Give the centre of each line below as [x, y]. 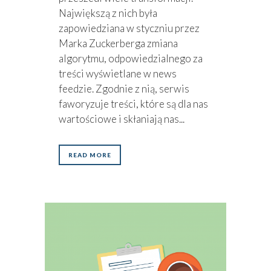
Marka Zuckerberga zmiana [118, 44]
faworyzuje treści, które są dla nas [133, 104]
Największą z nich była [108, 13]
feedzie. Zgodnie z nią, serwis [124, 89]
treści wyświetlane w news [118, 74]
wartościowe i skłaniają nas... [122, 119]
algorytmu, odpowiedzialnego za [131, 59]
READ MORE [90, 155]
